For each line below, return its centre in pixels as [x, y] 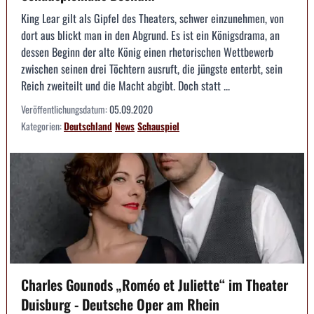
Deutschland [88, 126]
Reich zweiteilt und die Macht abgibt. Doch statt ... [125, 86]
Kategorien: [42, 126]
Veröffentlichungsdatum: [65, 109]
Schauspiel [158, 126]
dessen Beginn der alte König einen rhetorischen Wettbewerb [147, 52]
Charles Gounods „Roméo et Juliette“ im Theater [155, 284]
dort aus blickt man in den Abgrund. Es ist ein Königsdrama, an [150, 35]
